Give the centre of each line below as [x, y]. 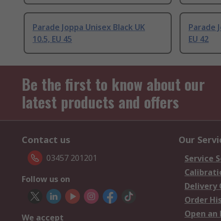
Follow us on [46, 179]
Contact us [46, 140]
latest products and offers [100, 102]
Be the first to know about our [113, 84]
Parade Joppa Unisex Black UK [89, 27]
